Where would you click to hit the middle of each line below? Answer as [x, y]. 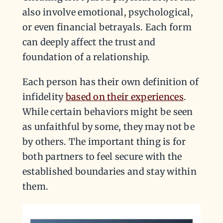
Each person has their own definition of [111, 82]
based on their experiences [124, 97]
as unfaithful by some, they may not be [109, 127]
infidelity [44, 97]
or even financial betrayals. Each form [107, 27]
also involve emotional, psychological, [108, 12]
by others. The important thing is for [104, 142]
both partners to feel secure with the [102, 157]
